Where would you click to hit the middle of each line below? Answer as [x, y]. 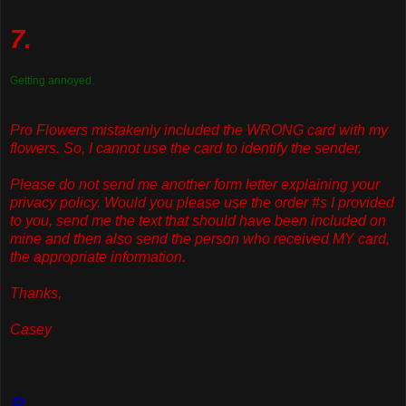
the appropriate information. [98, 257]
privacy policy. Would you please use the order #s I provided [202, 203]
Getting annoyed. [52, 81]
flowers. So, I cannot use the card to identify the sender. [186, 149]
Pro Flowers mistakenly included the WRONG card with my [199, 130]
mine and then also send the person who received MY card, [200, 239]
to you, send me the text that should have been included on [198, 221]
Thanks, [36, 294]
